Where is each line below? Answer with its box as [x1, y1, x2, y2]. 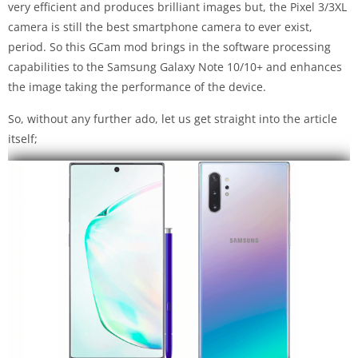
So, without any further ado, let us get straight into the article [8, 110, 337, 126]
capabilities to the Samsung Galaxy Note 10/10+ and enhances [8, 58, 342, 74]
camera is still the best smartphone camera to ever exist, [8, 18, 312, 34]
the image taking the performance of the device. [8, 78, 266, 94]
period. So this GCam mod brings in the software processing [8, 38, 331, 54]
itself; [8, 130, 38, 146]
